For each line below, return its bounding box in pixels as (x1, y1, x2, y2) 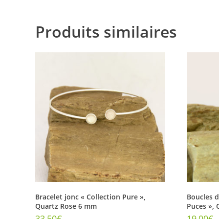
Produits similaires (35, 21, 177, 42)
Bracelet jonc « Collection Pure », (35, 192, 146, 201)
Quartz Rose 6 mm (35, 201, 97, 211)
